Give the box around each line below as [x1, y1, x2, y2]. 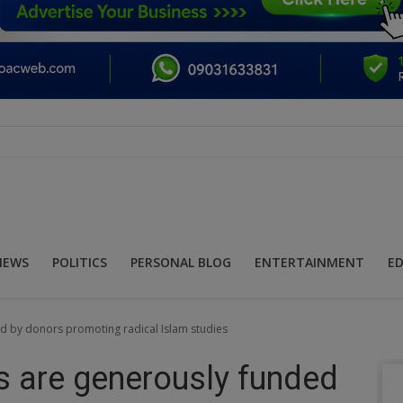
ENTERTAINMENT [255, 253, 364, 271]
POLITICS [52, 253, 107, 271]
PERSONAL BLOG [130, 253, 231, 271]
